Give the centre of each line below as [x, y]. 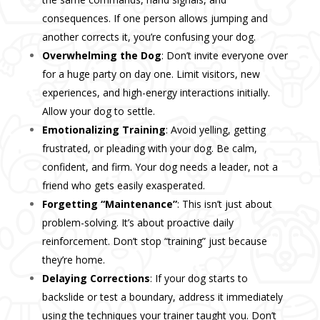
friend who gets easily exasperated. [123, 186]
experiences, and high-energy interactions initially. [156, 93]
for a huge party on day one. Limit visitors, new [151, 74]
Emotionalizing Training [104, 130]
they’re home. [73, 260]
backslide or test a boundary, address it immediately [162, 297]
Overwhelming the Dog [101, 56]
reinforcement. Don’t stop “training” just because [154, 241]
